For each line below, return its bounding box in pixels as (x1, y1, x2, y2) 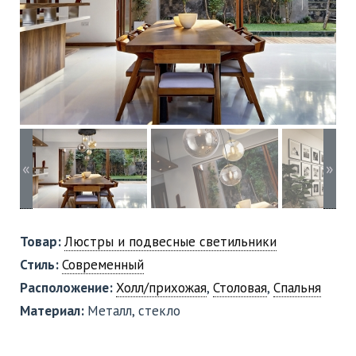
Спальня (273, 278, 321, 296)
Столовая (213, 278, 267, 296)
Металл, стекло (87, 301, 180, 319)
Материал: (20, 301, 87, 319)
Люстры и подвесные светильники (64, 232, 277, 250)
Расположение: (20, 278, 116, 296)
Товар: (20, 232, 64, 250)
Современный (62, 255, 144, 273)
